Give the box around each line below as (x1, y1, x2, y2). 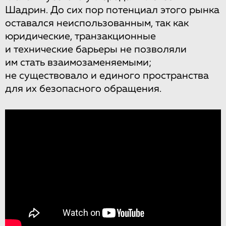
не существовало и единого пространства (5, 70, 209, 81)
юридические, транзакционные (5, 31, 156, 41)
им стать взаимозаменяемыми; (5, 57, 152, 68)
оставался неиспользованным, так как (5, 18, 189, 28)
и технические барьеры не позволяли (5, 44, 187, 54)
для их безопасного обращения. (5, 83, 161, 94)
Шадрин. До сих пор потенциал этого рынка (5, 5, 219, 15)
